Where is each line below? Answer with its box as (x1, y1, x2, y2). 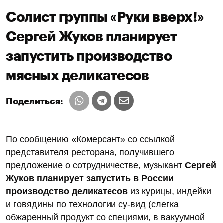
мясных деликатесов (6, 68, 149, 83)
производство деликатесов (6, 186, 130, 196)
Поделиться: (6, 96, 63, 106)
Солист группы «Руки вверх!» (6, 10, 204, 24)
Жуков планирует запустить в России (6, 173, 174, 183)
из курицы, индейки (130, 186, 211, 196)
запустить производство (6, 49, 172, 63)
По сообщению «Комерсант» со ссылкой (6, 134, 175, 144)
